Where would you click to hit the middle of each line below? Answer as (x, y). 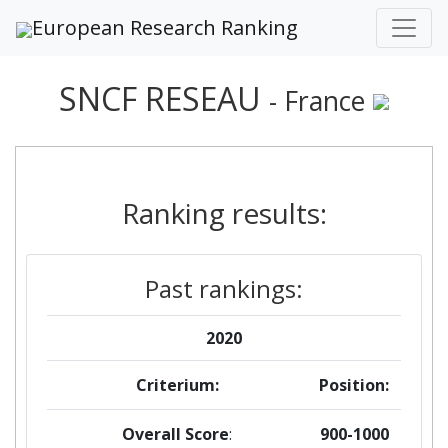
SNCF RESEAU (164, 98)
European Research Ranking (165, 27)
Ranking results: (224, 213)
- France (317, 101)
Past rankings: (224, 288)
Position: (354, 385)
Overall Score (175, 434)
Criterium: (177, 385)
